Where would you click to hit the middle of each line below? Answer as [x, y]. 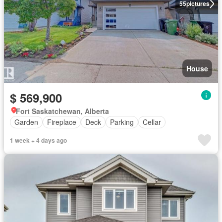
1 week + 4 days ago [38, 140]
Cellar [152, 122]
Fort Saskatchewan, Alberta [62, 111]
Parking [122, 122]
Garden [26, 122]
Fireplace [62, 122]
